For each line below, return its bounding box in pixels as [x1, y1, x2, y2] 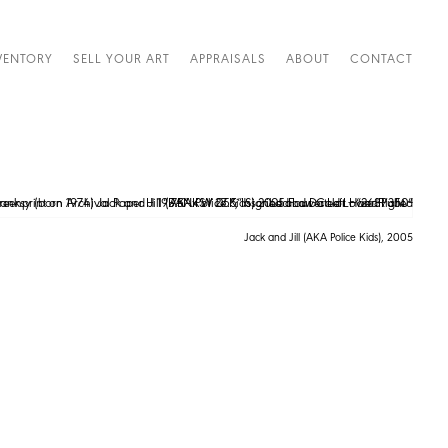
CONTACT [350, 49, 413, 66]
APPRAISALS [190, 49, 266, 66]
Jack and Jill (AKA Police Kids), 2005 [244, 229, 413, 244]
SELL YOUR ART [73, 49, 170, 66]
